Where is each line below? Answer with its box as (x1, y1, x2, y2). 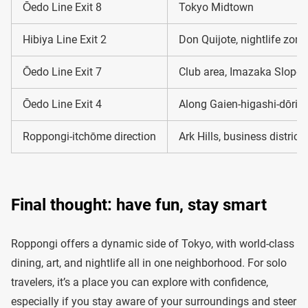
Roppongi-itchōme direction (23, 130, 156, 144)
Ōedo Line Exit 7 (23, 65, 102, 79)
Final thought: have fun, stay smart (11, 195, 267, 215)
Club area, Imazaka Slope (179, 65, 302, 79)
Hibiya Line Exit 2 (23, 33, 107, 47)
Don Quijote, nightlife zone (179, 33, 307, 47)
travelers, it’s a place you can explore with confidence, (11, 276, 268, 289)
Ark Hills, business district (179, 130, 302, 144)
